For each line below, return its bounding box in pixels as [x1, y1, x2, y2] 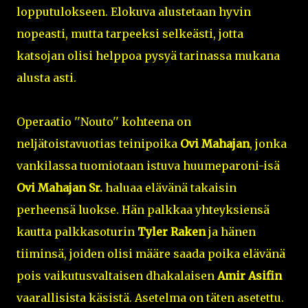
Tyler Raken [137, 225, 208, 239]
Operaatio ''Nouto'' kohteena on [16, 115, 191, 129]
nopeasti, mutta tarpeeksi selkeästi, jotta [16, 27, 243, 41]
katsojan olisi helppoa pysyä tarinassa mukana [16, 49, 280, 63]
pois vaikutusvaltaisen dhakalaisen [16, 269, 217, 283]
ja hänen [208, 225, 256, 239]
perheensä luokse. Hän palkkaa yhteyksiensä [16, 203, 269, 217]
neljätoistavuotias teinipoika [16, 137, 180, 151]
